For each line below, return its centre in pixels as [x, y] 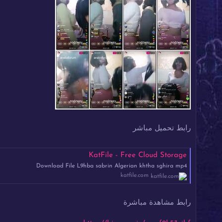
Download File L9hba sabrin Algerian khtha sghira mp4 [111, 166]
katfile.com [135, 175]
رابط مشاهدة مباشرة [157, 203]
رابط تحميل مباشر [162, 128]
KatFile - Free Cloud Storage [138, 155]
